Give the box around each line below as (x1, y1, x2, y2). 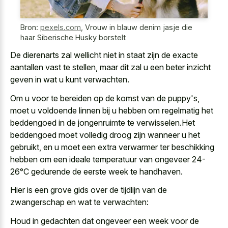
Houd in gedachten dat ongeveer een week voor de (10, 215, 199, 226)
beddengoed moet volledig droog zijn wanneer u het (10, 129, 200, 140)
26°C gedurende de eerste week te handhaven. (10, 166, 183, 177)
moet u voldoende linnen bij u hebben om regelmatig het (10, 105, 213, 116)
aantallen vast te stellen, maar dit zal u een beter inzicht (10, 62, 211, 73)
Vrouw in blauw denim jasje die (85, 22, 192, 32)
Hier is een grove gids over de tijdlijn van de (10, 185, 167, 195)
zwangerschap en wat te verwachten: (10, 197, 149, 208)
